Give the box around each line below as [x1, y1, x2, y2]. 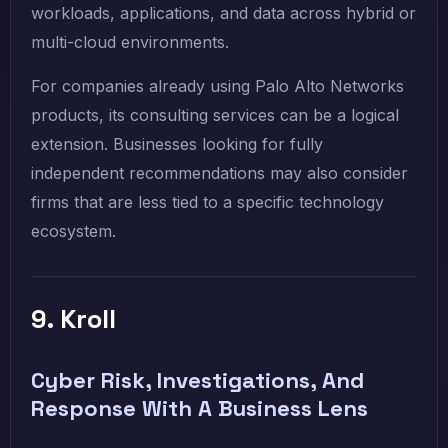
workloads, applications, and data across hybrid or [31, 3, 416, 24]
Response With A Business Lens [31, 394, 368, 423]
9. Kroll [31, 302, 116, 337]
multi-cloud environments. [31, 32, 229, 53]
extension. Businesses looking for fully [31, 134, 323, 155]
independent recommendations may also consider [31, 163, 408, 184]
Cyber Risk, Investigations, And [31, 366, 364, 395]
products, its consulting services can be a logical [31, 105, 399, 126]
